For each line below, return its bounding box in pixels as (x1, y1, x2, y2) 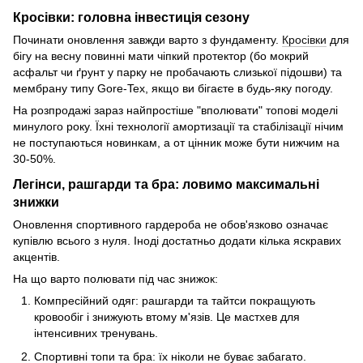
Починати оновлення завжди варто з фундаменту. (13, 33, 282, 47)
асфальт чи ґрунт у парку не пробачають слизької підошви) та (13, 66, 342, 79)
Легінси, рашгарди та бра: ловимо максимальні (13, 177, 319, 192)
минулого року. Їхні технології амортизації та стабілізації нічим (13, 120, 344, 134)
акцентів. (13, 250, 60, 264)
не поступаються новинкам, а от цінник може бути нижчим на (13, 136, 340, 150)
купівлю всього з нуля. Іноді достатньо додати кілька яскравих (13, 234, 341, 248)
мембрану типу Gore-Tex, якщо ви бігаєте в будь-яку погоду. (13, 82, 333, 96)
